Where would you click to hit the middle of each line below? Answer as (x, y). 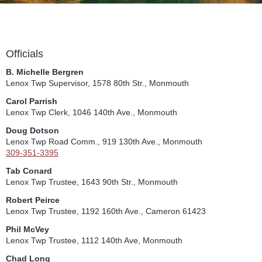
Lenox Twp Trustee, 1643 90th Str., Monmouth (92, 182)
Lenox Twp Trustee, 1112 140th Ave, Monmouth (94, 241)
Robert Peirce (33, 200)
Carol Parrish (32, 101)
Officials (25, 54)
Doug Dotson (32, 131)
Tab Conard (29, 171)
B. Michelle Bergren (45, 72)
